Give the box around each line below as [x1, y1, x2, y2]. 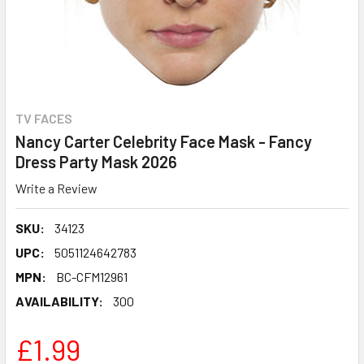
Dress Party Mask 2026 [15, 152, 177, 171]
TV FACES [15, 110, 72, 126]
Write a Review [15, 180, 97, 196]
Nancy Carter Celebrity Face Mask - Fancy [15, 132, 312, 151]
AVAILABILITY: [15, 292, 103, 309]
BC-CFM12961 [56, 268, 128, 284]
